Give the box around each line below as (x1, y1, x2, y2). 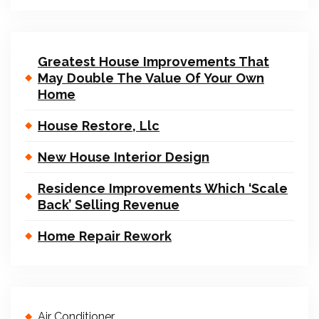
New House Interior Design (38, 150, 209, 164)
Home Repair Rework (38, 229, 172, 244)
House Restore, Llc (38, 118, 159, 133)
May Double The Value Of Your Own (38, 70, 264, 85)
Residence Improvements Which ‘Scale (38, 181, 288, 196)
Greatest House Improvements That (38, 54, 269, 69)
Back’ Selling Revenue (38, 197, 179, 212)
